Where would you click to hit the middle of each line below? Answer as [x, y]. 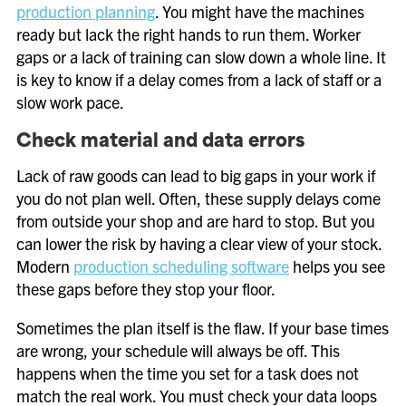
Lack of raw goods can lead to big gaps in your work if [196, 175]
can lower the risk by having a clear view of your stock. [199, 243]
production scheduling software [181, 266]
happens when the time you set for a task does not [188, 373]
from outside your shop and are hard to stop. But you [196, 221]
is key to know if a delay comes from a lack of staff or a [199, 79]
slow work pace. [70, 102]
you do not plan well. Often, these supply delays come [198, 198]
